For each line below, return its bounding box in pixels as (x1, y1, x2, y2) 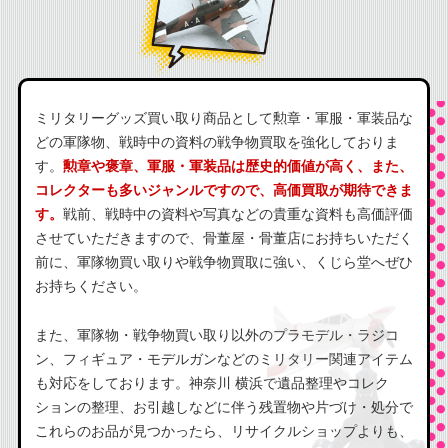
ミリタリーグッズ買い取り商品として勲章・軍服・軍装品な (34, 109, 413, 126)
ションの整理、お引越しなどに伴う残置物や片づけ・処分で (34, 398, 413, 415)
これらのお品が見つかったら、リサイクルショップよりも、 (34, 422, 413, 439)
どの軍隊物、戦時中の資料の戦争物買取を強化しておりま (34, 133, 399, 150)
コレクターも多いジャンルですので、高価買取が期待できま (34, 181, 413, 198)
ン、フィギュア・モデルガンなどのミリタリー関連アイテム (34, 350, 413, 367)
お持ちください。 (34, 277, 147, 294)
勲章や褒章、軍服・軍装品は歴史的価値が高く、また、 (62, 157, 413, 174)
